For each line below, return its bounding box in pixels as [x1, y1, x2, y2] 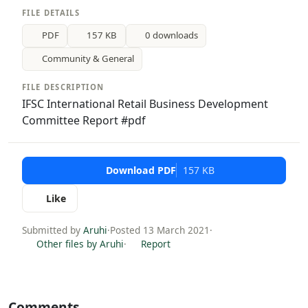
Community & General [41, 52, 134, 65]
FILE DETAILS [22, 8, 80, 18]
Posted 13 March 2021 [110, 223, 210, 236]
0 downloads [145, 29, 199, 42]
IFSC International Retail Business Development [22, 96, 268, 111]
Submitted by [22, 223, 83, 236]
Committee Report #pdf [22, 112, 146, 128]
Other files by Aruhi [34, 236, 124, 250]
